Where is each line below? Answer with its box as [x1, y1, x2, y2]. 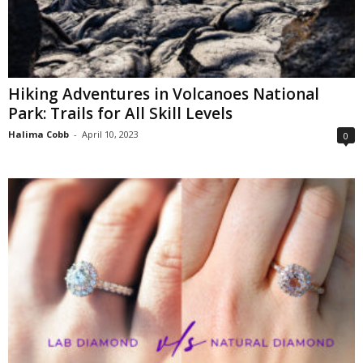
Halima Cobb [8, 127, 69, 140]
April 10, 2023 [82, 127, 139, 140]
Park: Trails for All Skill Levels [8, 102, 233, 124]
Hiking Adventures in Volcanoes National [8, 83, 319, 105]
